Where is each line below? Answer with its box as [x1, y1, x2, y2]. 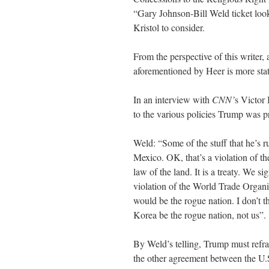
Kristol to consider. [133, 21, 205, 34]
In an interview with [133, 93, 212, 106]
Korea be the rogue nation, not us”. [133, 208, 266, 221]
